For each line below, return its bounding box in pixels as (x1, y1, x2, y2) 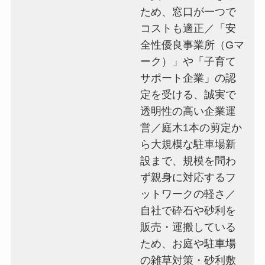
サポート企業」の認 (140, 72, 237, 84)
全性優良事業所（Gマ (140, 38, 245, 51)
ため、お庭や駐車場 (140, 237, 237, 250)
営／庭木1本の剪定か (140, 121, 243, 134)
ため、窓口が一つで (140, 5, 237, 18)
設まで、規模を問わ (140, 154, 237, 167)
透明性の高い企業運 (140, 105, 237, 117)
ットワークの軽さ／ (140, 188, 237, 200)
